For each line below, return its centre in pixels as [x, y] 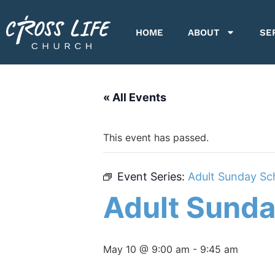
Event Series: [153, 176]
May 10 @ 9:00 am [146, 249]
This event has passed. [156, 137]
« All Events [135, 97]
